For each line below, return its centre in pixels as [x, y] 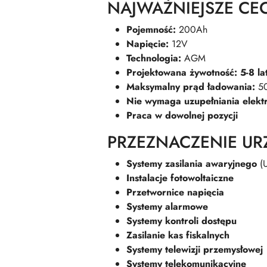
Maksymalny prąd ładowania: [192, 87]
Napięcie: [148, 44]
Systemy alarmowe [167, 207]
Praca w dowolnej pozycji [182, 116]
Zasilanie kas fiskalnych [178, 235]
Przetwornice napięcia [175, 193]
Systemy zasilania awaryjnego [192, 164]
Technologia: [154, 58]
